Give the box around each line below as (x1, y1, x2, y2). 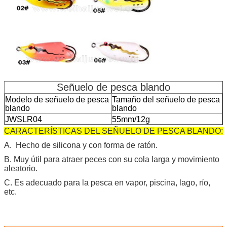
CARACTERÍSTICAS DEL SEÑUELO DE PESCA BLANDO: (4, 126, 223, 135)
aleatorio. (4, 164, 37, 173)
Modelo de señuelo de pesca (5, 95, 109, 104)
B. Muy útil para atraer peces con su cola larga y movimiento (4, 155, 219, 164)
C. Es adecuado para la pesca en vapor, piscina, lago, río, (4, 178, 210, 187)
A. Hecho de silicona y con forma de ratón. (4, 140, 158, 149)
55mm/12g (112, 115, 150, 124)
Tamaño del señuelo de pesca (112, 95, 220, 104)
